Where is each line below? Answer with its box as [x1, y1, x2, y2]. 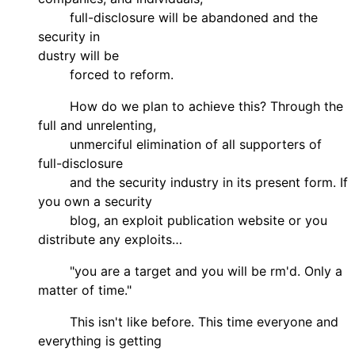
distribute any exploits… [38, 231, 182, 247]
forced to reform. [38, 66, 174, 82]
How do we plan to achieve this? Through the [38, 97, 343, 114]
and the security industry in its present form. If [38, 174, 348, 190]
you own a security [38, 193, 152, 209]
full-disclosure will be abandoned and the [38, 9, 318, 25]
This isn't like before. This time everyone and [38, 313, 338, 330]
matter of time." [38, 281, 132, 298]
